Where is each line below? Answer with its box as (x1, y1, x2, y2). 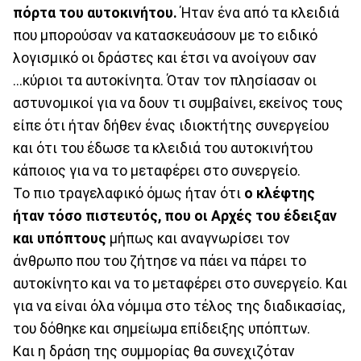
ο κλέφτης (244, 185, 315, 201)
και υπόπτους (13, 230, 106, 247)
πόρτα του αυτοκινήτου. (13, 4, 177, 21)
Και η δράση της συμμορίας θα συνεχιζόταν (13, 342, 295, 359)
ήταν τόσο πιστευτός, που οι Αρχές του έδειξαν (13, 207, 337, 224)
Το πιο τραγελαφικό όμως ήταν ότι (13, 185, 244, 201)
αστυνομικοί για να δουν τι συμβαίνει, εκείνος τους (13, 94, 343, 111)
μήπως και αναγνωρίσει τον (106, 230, 290, 247)
